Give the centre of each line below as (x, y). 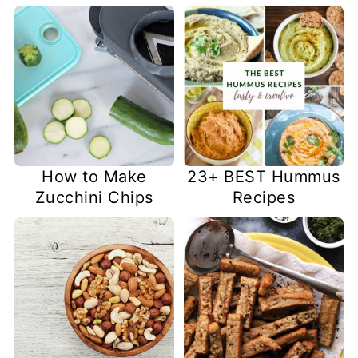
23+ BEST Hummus (264, 177)
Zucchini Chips (94, 198)
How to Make (94, 177)
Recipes (264, 198)
